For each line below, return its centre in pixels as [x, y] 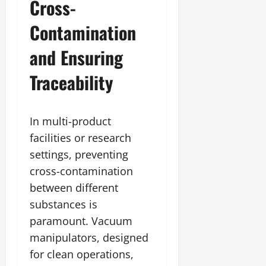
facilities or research [80, 137]
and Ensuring [76, 57]
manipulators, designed [89, 237]
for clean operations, [82, 254]
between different [74, 187]
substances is [64, 204]
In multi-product [70, 121]
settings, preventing [79, 154]
